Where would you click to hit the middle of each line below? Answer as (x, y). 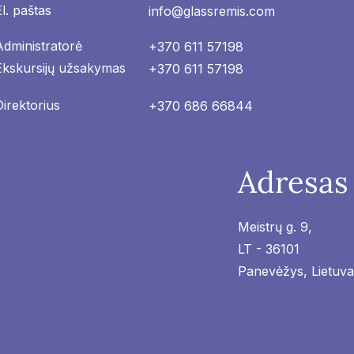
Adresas (293, 182)
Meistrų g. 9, (275, 227)
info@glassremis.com (212, 11)
